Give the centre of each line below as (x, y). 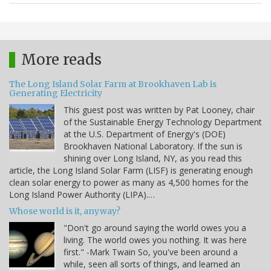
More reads (61, 59)
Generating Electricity (56, 93)
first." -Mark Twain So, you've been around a (151, 252)
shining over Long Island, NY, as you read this (153, 158)
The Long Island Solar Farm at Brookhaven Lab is (113, 84)
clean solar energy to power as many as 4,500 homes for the (129, 182)
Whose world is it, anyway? (65, 211)
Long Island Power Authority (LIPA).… (82, 194)
